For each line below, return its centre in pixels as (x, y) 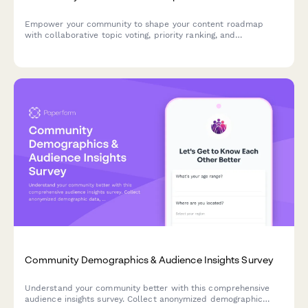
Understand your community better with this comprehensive (147, 288)
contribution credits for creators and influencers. (125, 46)
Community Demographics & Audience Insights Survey (149, 259)
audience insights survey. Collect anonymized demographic (144, 299)
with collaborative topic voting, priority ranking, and (130, 35)
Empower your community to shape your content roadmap (144, 24)
